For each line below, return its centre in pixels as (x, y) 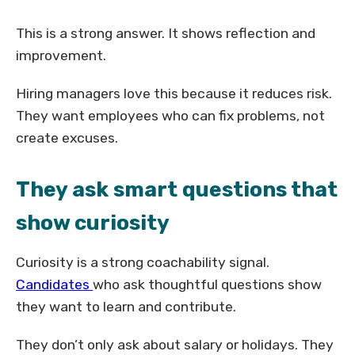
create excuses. (67, 138)
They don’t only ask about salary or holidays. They (175, 345)
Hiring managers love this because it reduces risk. (174, 94)
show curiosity (93, 223)
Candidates (54, 285)
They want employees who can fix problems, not (170, 116)
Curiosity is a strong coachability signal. (143, 263)
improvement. (61, 56)
